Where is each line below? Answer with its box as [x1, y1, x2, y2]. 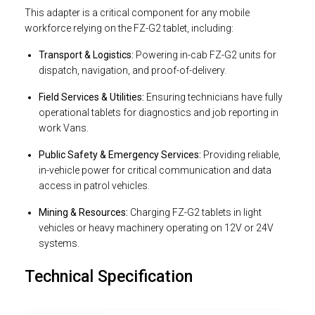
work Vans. [39, 122, 89, 134]
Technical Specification [25, 267, 193, 287]
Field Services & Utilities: [39, 91, 144, 103]
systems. [39, 238, 79, 250]
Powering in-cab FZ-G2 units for [134, 49, 276, 61]
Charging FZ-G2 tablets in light [128, 207, 262, 219]
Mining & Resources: [39, 207, 128, 219]
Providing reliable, [201, 149, 281, 161]
